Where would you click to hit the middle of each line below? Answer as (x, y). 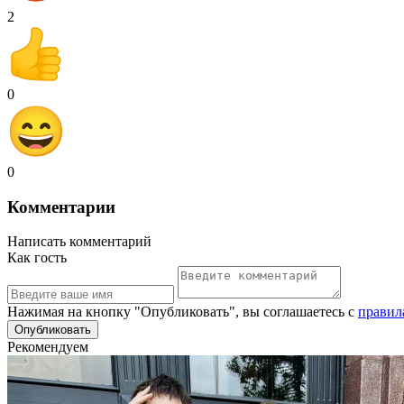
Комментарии (61, 207)
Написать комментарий (79, 242)
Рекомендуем (48, 347)
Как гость (37, 258)
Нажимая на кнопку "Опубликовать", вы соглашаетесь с (183, 312)
